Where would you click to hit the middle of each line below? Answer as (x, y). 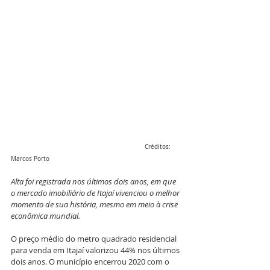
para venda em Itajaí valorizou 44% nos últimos (96, 250)
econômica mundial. (46, 215)
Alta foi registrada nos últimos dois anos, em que (94, 181)
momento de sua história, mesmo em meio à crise (95, 204)
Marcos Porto (30, 159)
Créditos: (78, 146)
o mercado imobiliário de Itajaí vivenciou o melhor (96, 193)
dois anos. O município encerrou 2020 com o (91, 261)
